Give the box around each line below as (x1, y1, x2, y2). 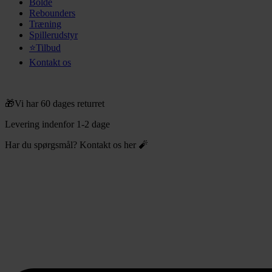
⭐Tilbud (29, 42, 61, 53)
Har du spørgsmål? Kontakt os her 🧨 (5, 139, 148, 150)
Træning (29, 18, 61, 29)
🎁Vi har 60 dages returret (5, 98, 104, 109)
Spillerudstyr (29, 29, 78, 40)
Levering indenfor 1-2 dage (5, 118, 110, 129)
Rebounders (29, 7, 75, 18)
